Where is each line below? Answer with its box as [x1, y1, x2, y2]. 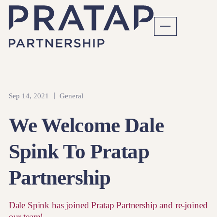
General [60, 92, 84, 100]
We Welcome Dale [8, 113, 164, 137]
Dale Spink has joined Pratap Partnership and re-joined [8, 200, 208, 211]
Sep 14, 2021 [8, 92, 49, 100]
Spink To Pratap [8, 139, 149, 163]
